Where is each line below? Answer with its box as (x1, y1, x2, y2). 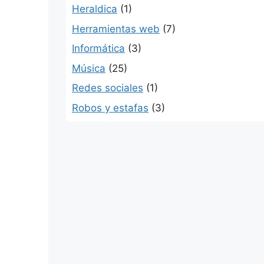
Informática (72, 42, 125, 54)
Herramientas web (72, 22, 160, 35)
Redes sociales (72, 82, 143, 94)
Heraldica (72, 3, 117, 15)
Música (72, 62, 105, 74)
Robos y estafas (72, 101, 148, 114)
